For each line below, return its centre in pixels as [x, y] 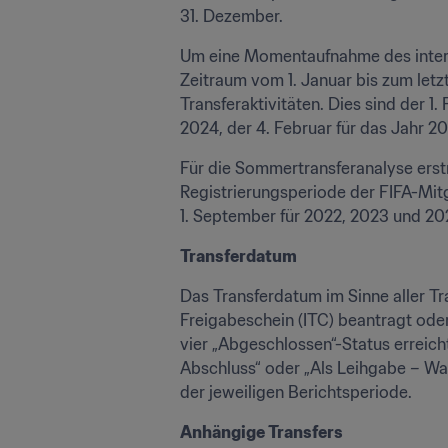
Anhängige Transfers [261, 432]
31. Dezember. [231, 16]
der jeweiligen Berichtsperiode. [296, 392]
